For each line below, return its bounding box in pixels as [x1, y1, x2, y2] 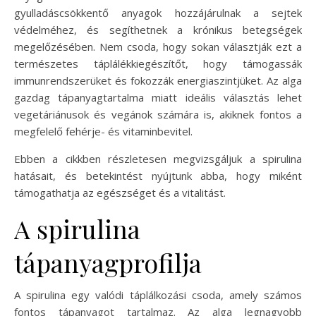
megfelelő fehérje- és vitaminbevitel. [14, 123, 193, 138]
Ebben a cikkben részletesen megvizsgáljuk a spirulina [14, 151, 302, 166]
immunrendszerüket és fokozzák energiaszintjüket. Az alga [14, 73, 302, 87]
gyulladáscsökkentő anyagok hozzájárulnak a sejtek [14, 5, 302, 20]
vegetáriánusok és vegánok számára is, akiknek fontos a [14, 107, 302, 121]
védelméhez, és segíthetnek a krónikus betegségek [14, 22, 302, 37]
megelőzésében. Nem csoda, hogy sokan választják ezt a [14, 39, 302, 54]
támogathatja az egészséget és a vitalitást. [14, 185, 226, 200]
